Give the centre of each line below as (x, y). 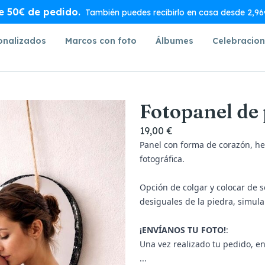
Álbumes (174, 41)
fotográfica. (162, 159)
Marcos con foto (101, 41)
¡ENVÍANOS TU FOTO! (183, 230)
